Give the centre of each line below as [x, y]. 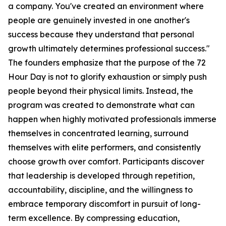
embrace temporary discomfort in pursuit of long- [104, 204]
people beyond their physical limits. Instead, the [101, 91]
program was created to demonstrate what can [101, 105]
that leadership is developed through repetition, [101, 176]
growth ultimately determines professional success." [109, 49]
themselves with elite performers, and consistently [104, 148]
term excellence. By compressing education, [94, 218]
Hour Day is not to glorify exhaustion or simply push [107, 77]
